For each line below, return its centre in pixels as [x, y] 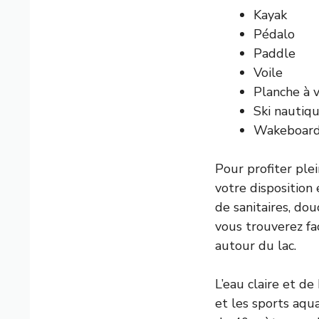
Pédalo [274, 35]
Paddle [274, 54]
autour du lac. [256, 246]
